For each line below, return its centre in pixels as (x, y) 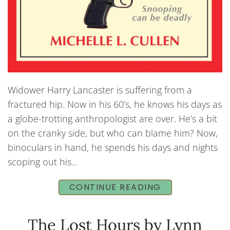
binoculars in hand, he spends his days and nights (113, 148)
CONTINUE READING (115, 187)
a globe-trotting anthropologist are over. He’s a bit (112, 119)
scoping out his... (43, 162)
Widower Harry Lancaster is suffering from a (100, 90)
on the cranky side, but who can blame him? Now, (113, 133)
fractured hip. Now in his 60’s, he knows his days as (115, 104)
